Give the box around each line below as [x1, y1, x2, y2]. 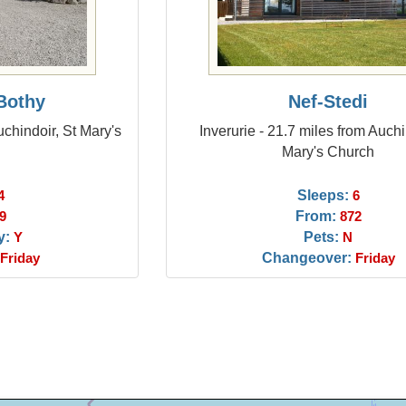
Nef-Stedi [288, 92, 369, 111]
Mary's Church [282, 143, 375, 159]
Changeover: [261, 249, 352, 266]
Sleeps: [296, 187, 349, 203]
